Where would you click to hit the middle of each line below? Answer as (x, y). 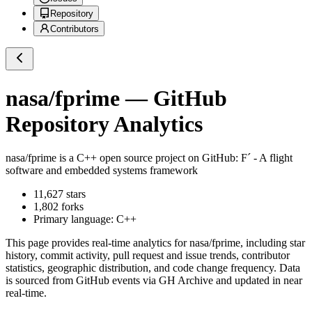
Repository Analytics (104, 124)
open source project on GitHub (166, 158)
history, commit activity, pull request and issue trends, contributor (148, 256)
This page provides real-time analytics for (97, 243)
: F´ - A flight (264, 158)
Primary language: (75, 219)
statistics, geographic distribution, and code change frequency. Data (153, 268)
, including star (273, 243)
